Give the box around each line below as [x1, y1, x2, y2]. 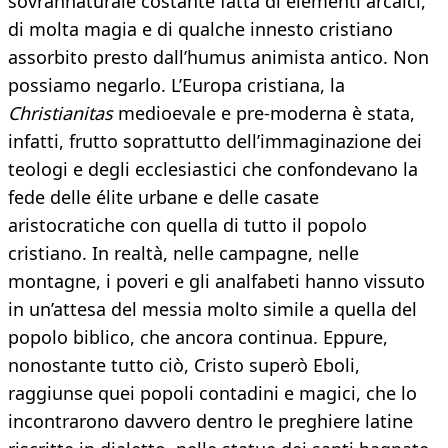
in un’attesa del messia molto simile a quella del [8, 297, 417, 322]
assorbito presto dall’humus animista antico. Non [8, 45, 429, 70]
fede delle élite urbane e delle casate [8, 185, 319, 210]
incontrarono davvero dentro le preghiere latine [8, 409, 413, 434]
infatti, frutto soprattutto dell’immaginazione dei [8, 129, 422, 154]
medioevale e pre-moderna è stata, [113, 101, 415, 126]
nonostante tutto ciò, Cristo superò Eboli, [8, 353, 360, 378]
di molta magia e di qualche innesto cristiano [8, 17, 393, 42]
